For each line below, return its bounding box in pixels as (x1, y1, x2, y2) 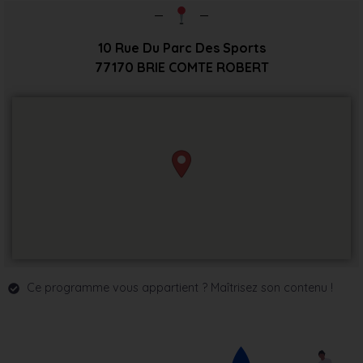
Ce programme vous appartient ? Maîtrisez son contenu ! (26, 280, 333, 296)
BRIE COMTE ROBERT (136, 59, 269, 76)
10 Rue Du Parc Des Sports (97, 40, 266, 57)
